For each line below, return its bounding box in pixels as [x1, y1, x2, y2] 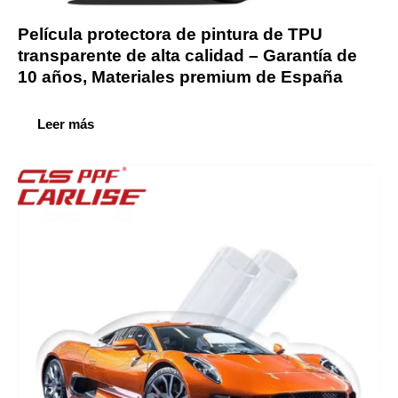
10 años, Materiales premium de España [18, 67, 343, 86]
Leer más [37, 115, 94, 131]
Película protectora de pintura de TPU [18, 24, 322, 44]
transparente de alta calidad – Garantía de [18, 45, 357, 65]
